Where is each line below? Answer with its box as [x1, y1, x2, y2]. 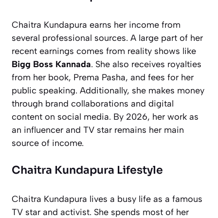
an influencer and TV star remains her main [12, 124, 184, 135]
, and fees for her [126, 72, 194, 83]
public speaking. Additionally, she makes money [12, 85, 204, 96]
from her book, [12, 72, 73, 83]
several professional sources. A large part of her [12, 32, 203, 43]
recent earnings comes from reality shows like [12, 45, 196, 56]
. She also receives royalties [91, 58, 201, 70]
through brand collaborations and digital [12, 98, 174, 109]
